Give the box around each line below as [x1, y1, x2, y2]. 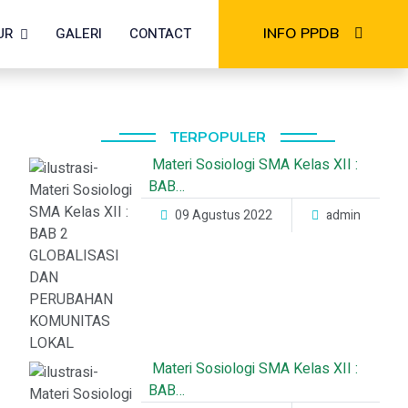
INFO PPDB [263, 24, 340, 44]
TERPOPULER [170, 127, 267, 148]
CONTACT [129, 23, 191, 44]
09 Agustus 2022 [175, 206, 273, 225]
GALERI [56, 23, 102, 44]
